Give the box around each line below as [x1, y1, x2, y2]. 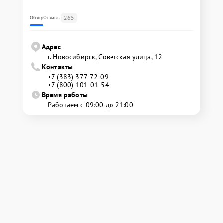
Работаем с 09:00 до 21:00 [48, 100, 133, 110]
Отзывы [43, 14, 61, 21]
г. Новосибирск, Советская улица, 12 [48, 52, 163, 62]
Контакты [42, 62, 73, 72]
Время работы [42, 90, 88, 100]
